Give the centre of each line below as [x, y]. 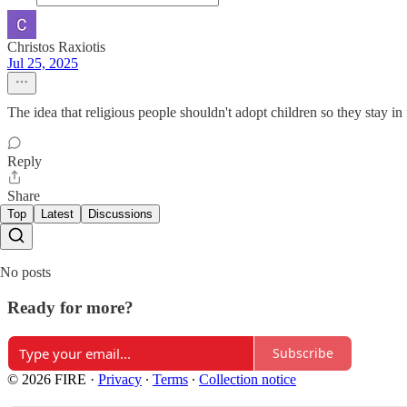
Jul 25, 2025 [43, 64]
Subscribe [303, 353]
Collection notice [248, 379]
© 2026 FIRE [47, 379]
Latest [57, 214]
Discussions [120, 214]
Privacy [120, 379]
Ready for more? [70, 307]
